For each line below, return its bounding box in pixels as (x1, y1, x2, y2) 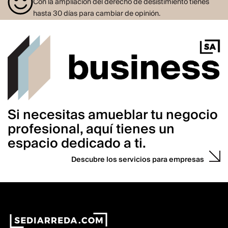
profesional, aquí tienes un (8, 118, 175, 141)
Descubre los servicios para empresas (71, 154, 204, 166)
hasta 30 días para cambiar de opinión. (33, 7, 160, 20)
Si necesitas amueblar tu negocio (8, 104, 218, 127)
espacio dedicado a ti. (8, 132, 146, 155)
